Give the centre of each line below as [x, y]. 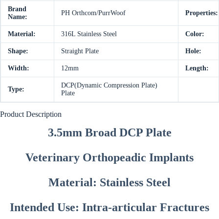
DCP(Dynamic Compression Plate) [109, 86]
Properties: [202, 13]
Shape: [18, 51]
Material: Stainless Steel [109, 182]
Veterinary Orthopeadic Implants [109, 157]
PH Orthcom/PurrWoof [93, 13]
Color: [195, 34]
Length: [197, 68]
